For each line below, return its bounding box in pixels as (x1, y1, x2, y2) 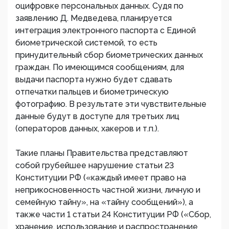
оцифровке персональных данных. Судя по (15, 1, 184, 11)
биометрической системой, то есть (15, 38, 157, 48)
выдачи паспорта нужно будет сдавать (15, 75, 172, 84)
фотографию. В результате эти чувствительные (15, 99, 207, 109)
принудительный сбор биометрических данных (15, 50, 203, 60)
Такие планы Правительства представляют (15, 148, 188, 158)
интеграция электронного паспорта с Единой (15, 26, 196, 35)
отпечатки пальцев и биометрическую (15, 87, 169, 97)
